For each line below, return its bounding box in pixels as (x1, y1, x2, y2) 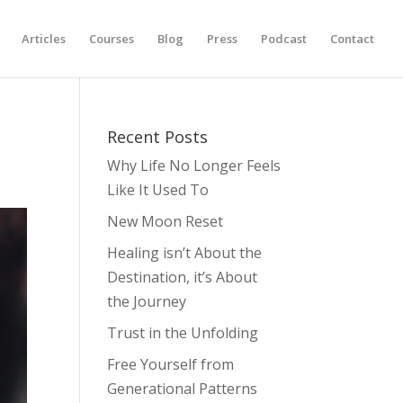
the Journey (107, 291, 187, 311)
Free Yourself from (107, 354, 235, 374)
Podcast (261, 31, 307, 47)
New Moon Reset (107, 211, 224, 231)
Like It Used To (107, 180, 210, 200)
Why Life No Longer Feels (107, 156, 282, 175)
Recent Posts (107, 126, 209, 148)
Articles (22, 31, 66, 47)
